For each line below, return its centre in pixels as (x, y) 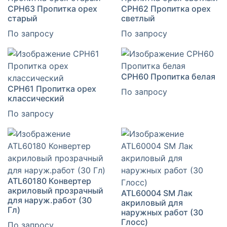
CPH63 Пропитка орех (52, 9)
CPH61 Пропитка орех (52, 89)
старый (23, 18)
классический (36, 99)
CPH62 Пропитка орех (166, 9)
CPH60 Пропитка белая (168, 77)
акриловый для (152, 203)
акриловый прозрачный (55, 191)
